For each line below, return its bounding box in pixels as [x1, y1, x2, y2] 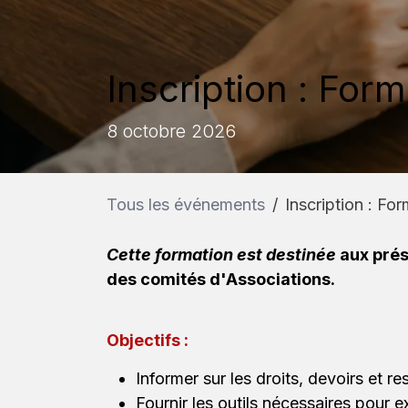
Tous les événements [107, 194, 265, 214]
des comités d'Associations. [107, 270, 335, 290]
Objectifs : [107, 331, 189, 351]
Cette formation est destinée [107, 245, 340, 265]
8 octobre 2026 [107, 119, 236, 143]
